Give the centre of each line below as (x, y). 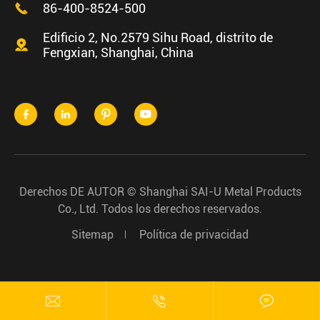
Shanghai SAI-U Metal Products (220, 191)
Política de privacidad (194, 234)
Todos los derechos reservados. (180, 209)
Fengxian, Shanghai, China (118, 52)
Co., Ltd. (78, 209)
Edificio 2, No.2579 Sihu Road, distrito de (158, 37)
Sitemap (92, 234)
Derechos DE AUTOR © (79, 191)
